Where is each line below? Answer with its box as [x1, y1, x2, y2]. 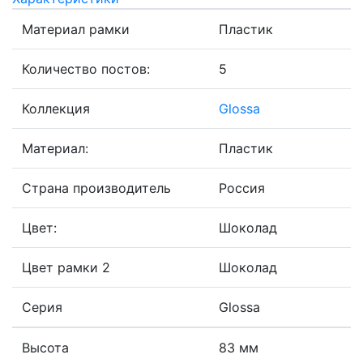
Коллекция [22, 100, 90, 117]
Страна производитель [22, 180, 171, 197]
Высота [22, 340, 69, 357]
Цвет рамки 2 [22, 259, 110, 276]
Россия [219, 180, 265, 197]
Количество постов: [22, 61, 150, 78]
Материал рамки [22, 21, 130, 38]
